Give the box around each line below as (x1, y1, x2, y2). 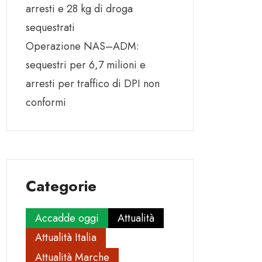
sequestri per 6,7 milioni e (26, 57, 146, 73)
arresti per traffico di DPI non (26, 76, 160, 92)
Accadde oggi (35, 210, 99, 226)
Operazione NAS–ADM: (26, 39, 139, 54)
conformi (26, 95, 66, 111)
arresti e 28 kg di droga (26, 1, 133, 17)
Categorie (26, 175, 96, 198)
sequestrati (26, 20, 75, 36)
